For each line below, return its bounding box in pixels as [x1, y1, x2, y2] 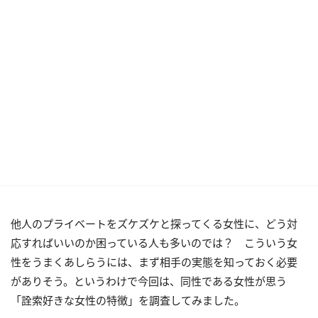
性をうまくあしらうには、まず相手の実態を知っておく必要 [11, 255, 297, 269]
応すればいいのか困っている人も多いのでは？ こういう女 [11, 236, 297, 250]
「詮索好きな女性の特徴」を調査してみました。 [11, 293, 245, 307]
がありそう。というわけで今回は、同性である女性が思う [11, 274, 287, 288]
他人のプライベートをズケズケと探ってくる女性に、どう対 [11, 216, 297, 231]
